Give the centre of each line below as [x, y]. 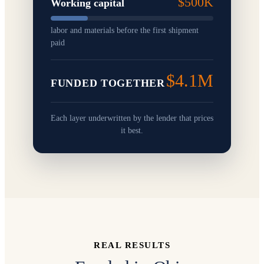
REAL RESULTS [132, 245]
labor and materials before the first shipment [125, 30]
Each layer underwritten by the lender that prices [132, 118]
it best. [132, 131]
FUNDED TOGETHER [108, 83]
